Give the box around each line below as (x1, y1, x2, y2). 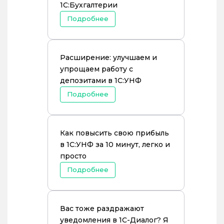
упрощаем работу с (60, 64, 133, 73)
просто (60, 151, 86, 160)
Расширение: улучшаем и (60, 53, 157, 62)
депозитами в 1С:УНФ (60, 76, 141, 85)
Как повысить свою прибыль (60, 128, 169, 137)
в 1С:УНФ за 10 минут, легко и (60, 140, 170, 149)
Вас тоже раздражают (60, 204, 144, 213)
